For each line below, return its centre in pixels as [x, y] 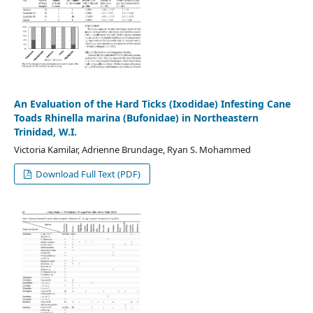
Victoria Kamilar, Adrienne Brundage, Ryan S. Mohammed [132, 149]
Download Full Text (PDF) [87, 174]
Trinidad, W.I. [45, 131]
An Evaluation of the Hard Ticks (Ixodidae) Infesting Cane [152, 103]
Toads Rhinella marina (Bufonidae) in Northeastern [136, 117]
